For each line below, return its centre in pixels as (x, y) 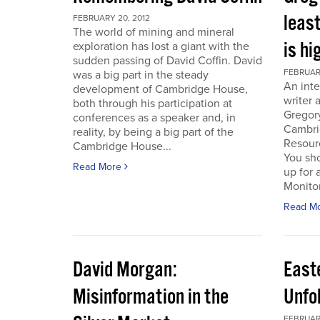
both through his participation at (152, 104)
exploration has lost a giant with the (161, 46)
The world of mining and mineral (154, 32)
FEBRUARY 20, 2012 (111, 18)
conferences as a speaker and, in (154, 118)
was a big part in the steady (141, 75)
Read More (99, 167)
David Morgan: (125, 270)
